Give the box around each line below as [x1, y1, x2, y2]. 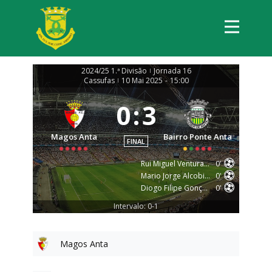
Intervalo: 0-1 [114, 201, 158, 211]
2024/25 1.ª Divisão [81, 66, 147, 76]
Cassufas [83, 75, 115, 86]
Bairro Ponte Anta [163, 131, 233, 142]
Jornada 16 [153, 66, 191, 76]
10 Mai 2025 [121, 75, 163, 86]
